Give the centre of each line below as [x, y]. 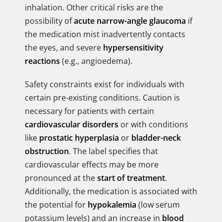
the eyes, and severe [64, 48]
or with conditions [153, 124]
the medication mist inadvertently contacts [105, 34]
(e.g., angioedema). [96, 61]
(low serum [158, 205]
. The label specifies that [113, 151]
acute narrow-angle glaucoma [130, 21]
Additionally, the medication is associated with [111, 191]
